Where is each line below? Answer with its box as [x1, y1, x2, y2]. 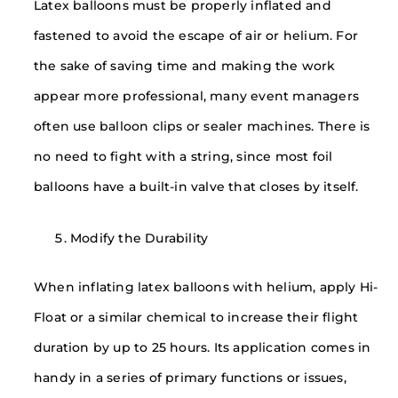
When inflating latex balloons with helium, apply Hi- [34, 279, 378, 294]
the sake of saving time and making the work [34, 59, 336, 74]
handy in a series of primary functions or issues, [34, 370, 346, 385]
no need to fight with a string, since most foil [34, 149, 333, 164]
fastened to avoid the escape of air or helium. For [34, 28, 359, 44]
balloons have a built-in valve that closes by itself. [34, 179, 359, 195]
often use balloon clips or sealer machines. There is [34, 119, 370, 134]
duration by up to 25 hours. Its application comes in [34, 339, 371, 354]
